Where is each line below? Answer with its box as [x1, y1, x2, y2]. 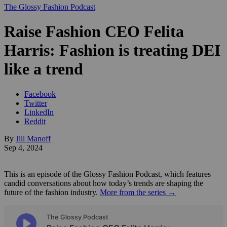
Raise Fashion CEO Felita [4, 22, 184, 41]
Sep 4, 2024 [4, 143, 43, 152]
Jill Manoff [16, 134, 51, 143]
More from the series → [100, 187, 176, 197]
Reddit [24, 117, 46, 126]
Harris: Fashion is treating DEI [4, 41, 220, 60]
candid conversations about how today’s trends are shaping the [4, 178, 203, 187]
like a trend [4, 60, 83, 79]
